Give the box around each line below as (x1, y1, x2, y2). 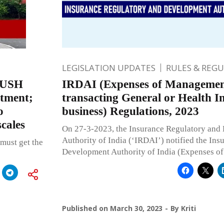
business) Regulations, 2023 (61, 104, 199, 117)
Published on (61, 203, 110, 213)
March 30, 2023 (109, 203, 162, 213)
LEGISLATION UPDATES (61, 61, 155, 73)
